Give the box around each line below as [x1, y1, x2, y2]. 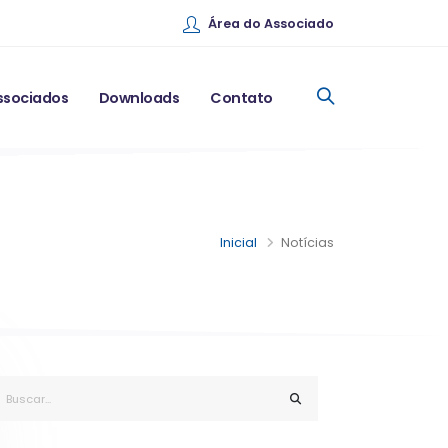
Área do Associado [208, 15, 334, 32]
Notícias [281, 234, 334, 251]
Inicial [220, 234, 257, 251]
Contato [210, 88, 273, 108]
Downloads [98, 88, 180, 108]
